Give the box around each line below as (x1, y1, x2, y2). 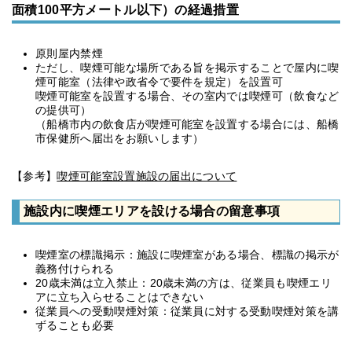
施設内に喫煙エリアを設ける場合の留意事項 (24, 203, 280, 218)
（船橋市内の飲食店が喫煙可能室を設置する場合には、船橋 (35, 118, 339, 130)
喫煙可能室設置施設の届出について (57, 170, 237, 182)
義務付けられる (35, 262, 115, 275)
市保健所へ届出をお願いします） (35, 132, 204, 145)
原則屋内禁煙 (35, 47, 103, 60)
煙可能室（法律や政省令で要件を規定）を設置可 (35, 75, 284, 88)
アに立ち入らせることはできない (35, 291, 204, 303)
